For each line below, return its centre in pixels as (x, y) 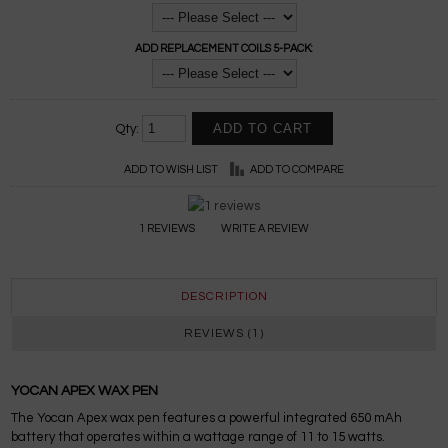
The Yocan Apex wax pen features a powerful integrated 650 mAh (206, 418)
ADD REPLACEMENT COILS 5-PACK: (224, 49)
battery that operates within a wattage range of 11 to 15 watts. (198, 437)
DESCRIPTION (224, 297)
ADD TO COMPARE (297, 170)
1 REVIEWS (167, 229)
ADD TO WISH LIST (171, 170)
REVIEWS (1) (224, 334)
